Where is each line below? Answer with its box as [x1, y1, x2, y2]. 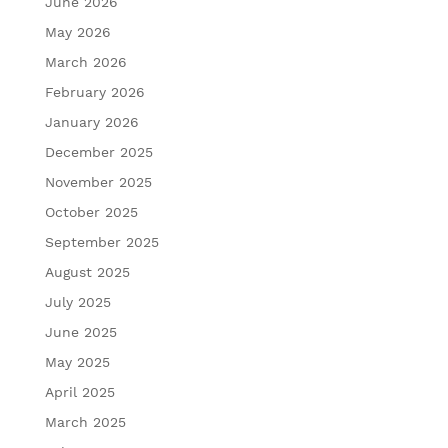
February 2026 [44, 83, 145, 100]
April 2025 [44, 383, 115, 400]
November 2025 [44, 173, 152, 190]
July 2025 [44, 293, 111, 310]
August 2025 [44, 263, 130, 280]
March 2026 [44, 53, 127, 70]
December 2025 [44, 143, 153, 160]
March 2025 [44, 413, 126, 430]
